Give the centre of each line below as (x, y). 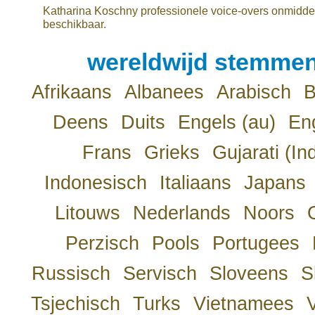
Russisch (71, 274)
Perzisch (102, 243)
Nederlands (182, 213)
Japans (275, 183)
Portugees (256, 243)
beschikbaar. (75, 24)
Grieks (172, 153)
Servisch (160, 274)
